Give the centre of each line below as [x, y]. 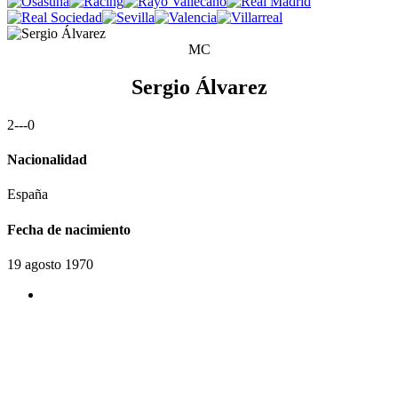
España [28, 195]
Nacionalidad [47, 160]
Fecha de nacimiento [69, 229]
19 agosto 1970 [50, 264]
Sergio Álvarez [199, 87]
